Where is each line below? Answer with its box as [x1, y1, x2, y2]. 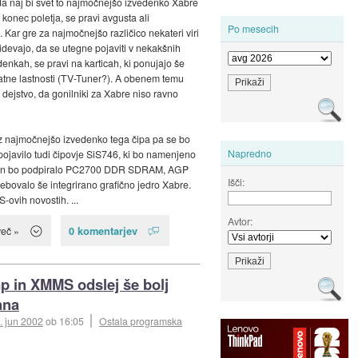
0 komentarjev [69, 223, 138, 239]
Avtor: [228, 213, 253, 228]
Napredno [228, 145, 272, 160]
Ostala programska [99, 314, 183, 328]
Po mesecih [228, 22, 280, 36]
